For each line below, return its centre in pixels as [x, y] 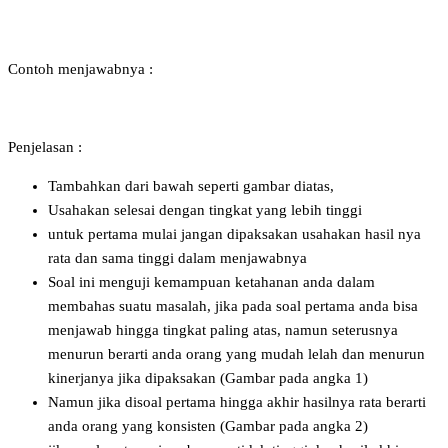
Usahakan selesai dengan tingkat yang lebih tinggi [205, 210]
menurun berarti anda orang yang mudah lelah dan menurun [236, 354]
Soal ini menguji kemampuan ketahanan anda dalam [211, 282]
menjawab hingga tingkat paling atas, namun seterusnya [223, 330]
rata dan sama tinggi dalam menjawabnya [177, 258]
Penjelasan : [45, 147]
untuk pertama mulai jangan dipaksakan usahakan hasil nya [234, 234]
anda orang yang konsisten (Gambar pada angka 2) [208, 426]
